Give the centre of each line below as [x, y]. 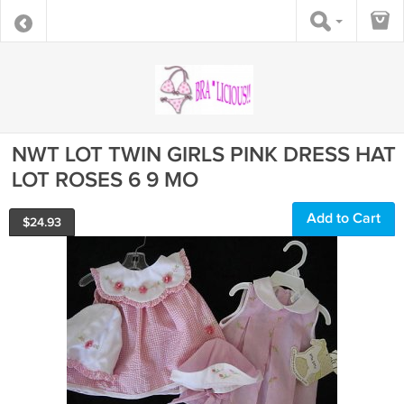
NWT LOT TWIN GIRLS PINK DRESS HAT [204, 155]
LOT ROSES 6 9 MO [105, 180]
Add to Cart [344, 219]
